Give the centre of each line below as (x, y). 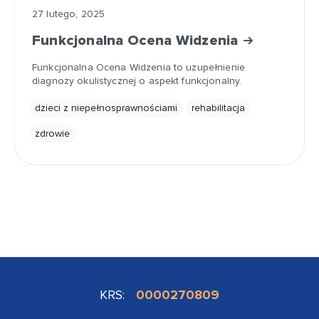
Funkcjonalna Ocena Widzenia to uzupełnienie (139, 67)
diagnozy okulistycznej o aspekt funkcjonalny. (137, 81)
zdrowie (52, 134)
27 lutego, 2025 (69, 14)
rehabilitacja (218, 108)
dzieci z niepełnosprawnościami (106, 108)
